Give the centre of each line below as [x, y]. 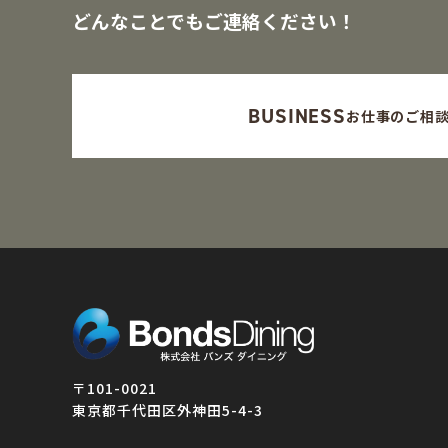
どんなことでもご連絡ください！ [214, 21]
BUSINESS [297, 116]
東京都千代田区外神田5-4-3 [167, 409]
